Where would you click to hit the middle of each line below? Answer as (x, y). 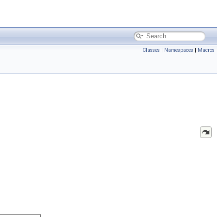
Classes (151, 50)
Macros (206, 50)
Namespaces (179, 50)
